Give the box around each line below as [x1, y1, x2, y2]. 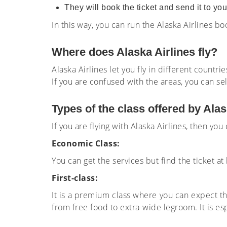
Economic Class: [52, 138, 122, 149]
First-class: [52, 172, 98, 183]
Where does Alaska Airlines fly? [52, 46, 220, 58]
